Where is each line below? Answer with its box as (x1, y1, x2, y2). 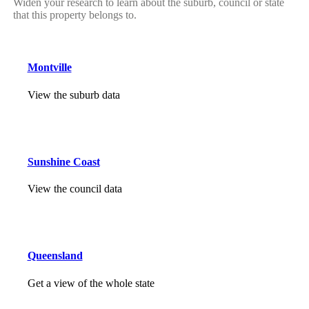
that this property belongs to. (12, 9, 137, 21)
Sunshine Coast (27, 155, 100, 168)
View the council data (27, 183, 122, 195)
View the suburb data (27, 88, 120, 101)
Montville (27, 61, 72, 74)
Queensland (27, 250, 83, 262)
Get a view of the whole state (27, 277, 154, 289)
